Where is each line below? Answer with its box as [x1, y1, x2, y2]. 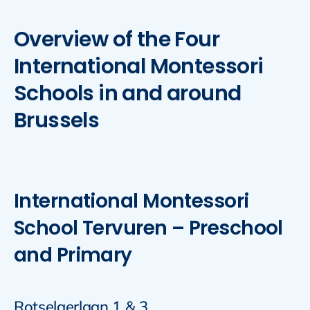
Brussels [13, 106, 100, 136]
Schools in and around [13, 79, 241, 109]
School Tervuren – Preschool [13, 215, 283, 242]
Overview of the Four [13, 25, 219, 55]
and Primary [13, 241, 132, 269]
